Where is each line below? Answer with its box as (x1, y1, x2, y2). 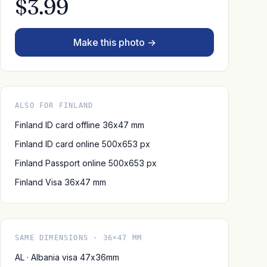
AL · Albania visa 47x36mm (15, 252, 119, 263)
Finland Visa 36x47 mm (15, 177, 106, 188)
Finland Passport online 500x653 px (15, 158, 157, 169)
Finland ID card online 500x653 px (15, 139, 150, 150)
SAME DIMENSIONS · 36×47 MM (15, 234, 142, 243)
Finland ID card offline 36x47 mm (15, 120, 144, 131)
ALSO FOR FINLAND (15, 101, 94, 110)
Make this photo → (73, 36, 156, 49)
